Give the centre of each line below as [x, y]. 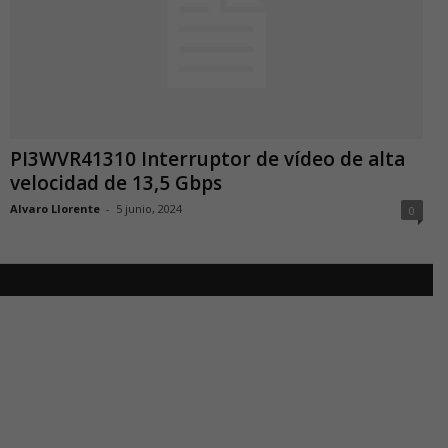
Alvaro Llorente [55, 209]
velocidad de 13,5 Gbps [116, 183]
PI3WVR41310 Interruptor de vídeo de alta [207, 159]
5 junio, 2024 [149, 209]
